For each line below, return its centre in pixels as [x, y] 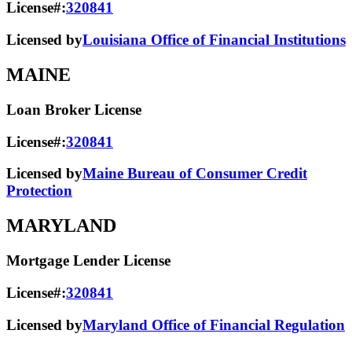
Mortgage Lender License [88, 261]
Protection [39, 191]
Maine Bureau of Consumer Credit [195, 174]
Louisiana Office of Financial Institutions [214, 40]
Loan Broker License [74, 109]
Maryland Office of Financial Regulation [214, 324]
